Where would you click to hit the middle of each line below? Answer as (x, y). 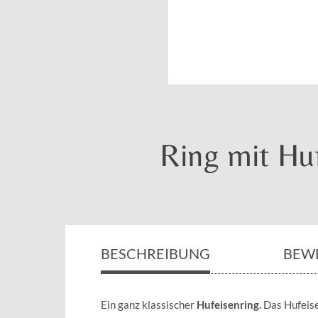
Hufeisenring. (229, 304)
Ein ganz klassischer (149, 304)
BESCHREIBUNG (155, 253)
